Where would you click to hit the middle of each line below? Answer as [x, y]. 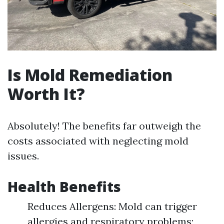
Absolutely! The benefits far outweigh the [104, 125]
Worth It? [46, 93]
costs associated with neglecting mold [98, 140]
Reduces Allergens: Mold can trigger [112, 206]
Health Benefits [64, 186]
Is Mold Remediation [90, 74]
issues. [23, 155]
